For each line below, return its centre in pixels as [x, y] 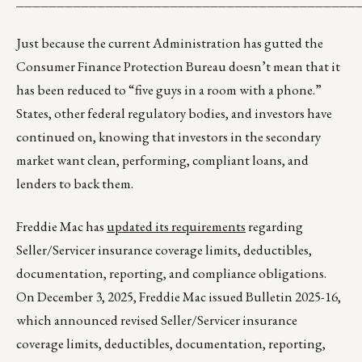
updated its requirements [176, 227]
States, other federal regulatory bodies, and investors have [174, 114]
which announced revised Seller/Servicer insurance [157, 320]
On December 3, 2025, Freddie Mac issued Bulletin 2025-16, [179, 297]
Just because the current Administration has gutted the [170, 43]
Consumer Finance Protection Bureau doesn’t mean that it [178, 67]
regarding [274, 227]
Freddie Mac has [61, 227]
